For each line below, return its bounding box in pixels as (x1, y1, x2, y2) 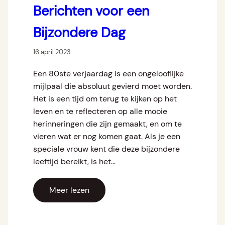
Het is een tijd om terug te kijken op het (33, 93, 177, 104)
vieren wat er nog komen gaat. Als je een (33, 131, 180, 142)
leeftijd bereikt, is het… (33, 156, 116, 167)
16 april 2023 (33, 48, 71, 57)
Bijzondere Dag (33, 24, 126, 42)
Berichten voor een (33, 2, 149, 20)
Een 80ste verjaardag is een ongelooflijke (33, 68, 184, 79)
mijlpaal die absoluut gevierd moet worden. (33, 81, 192, 92)
